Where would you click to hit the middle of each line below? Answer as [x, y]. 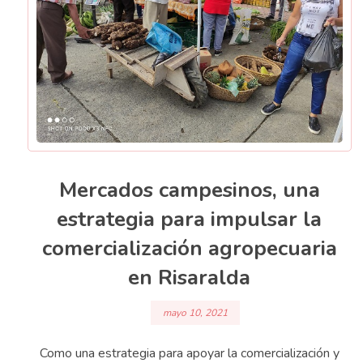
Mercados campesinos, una [189, 190]
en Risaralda [190, 278]
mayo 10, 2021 [195, 312]
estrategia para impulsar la [190, 220]
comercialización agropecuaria [189, 249]
